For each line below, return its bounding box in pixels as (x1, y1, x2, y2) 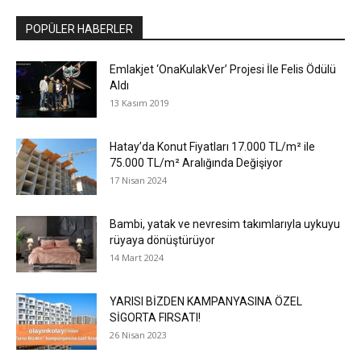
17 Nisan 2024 (110, 174, 167, 187)
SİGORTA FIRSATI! (110, 311, 201, 325)
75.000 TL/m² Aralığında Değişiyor (110, 156, 283, 170)
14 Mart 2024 (110, 251, 164, 264)
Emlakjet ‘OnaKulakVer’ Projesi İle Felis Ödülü (110, 63, 336, 77)
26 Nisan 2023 (110, 329, 167, 342)
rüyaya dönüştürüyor (110, 234, 215, 247)
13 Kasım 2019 (110, 97, 169, 110)
